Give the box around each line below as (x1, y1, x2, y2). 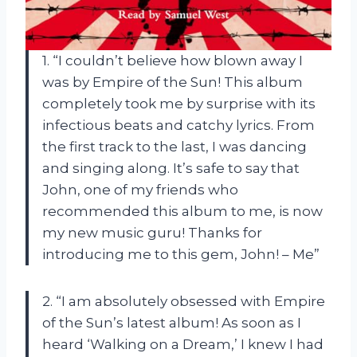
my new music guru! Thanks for (42, 224, 262, 241)
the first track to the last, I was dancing (42, 138, 307, 155)
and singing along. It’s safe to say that (42, 159, 300, 176)
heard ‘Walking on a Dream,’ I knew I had (42, 335, 324, 352)
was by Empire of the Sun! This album (42, 73, 303, 90)
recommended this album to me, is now (42, 202, 323, 219)
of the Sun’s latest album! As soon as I (42, 314, 301, 331)
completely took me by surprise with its (42, 95, 316, 112)
